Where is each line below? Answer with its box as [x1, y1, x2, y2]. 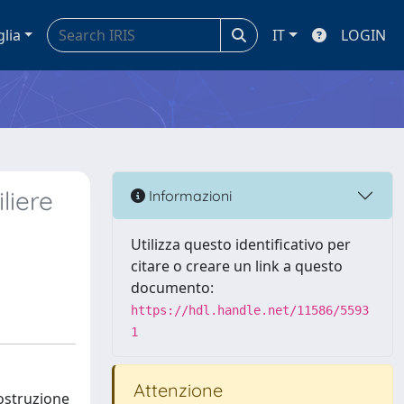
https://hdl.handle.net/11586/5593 [131, 303, 369, 317]
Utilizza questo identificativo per [131, 234, 351, 254]
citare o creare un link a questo [131, 256, 343, 276]
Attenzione [129, 379, 223, 401]
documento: [131, 278, 214, 298]
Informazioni [145, 186, 232, 205]
